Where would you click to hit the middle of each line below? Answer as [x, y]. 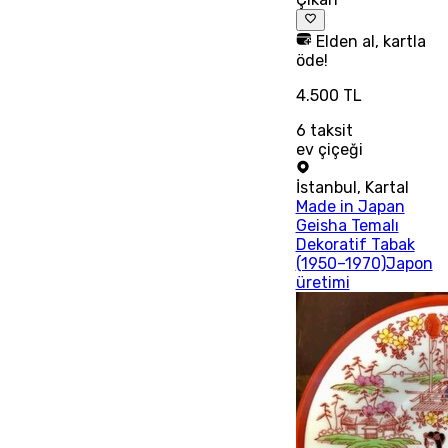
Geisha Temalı [347, 226]
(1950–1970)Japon [364, 264]
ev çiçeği [329, 150]
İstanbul [326, 188]
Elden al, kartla [368, 42]
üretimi [322, 283]
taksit [329, 131]
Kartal [386, 188]
